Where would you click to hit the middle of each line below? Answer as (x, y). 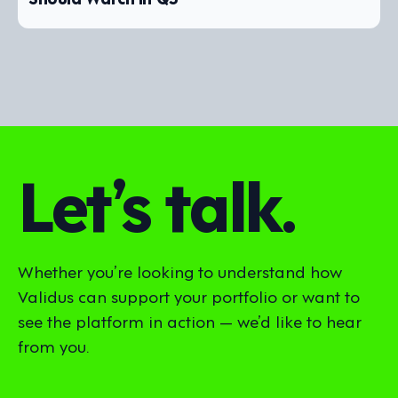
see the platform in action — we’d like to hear (190, 321)
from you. (54, 346)
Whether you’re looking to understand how (180, 271)
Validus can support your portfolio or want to (189, 296)
